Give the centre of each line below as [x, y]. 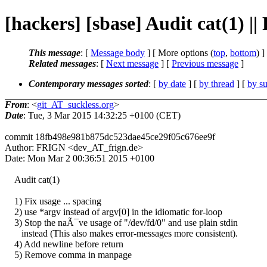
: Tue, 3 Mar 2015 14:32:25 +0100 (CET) [102, 115]
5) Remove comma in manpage [68, 254]
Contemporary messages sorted [89, 83]
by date [172, 83]
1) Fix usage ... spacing [53, 201]
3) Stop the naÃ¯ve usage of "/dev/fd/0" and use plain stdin [121, 222]
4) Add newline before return [64, 244]
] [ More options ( [179, 52]
